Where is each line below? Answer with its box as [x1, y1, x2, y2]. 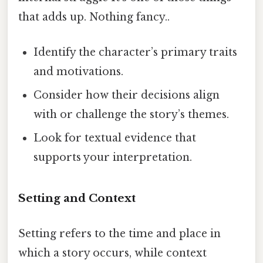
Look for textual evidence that [33, 131, 197, 144]
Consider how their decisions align [33, 88, 220, 102]
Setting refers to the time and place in [18, 227, 221, 240]
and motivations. [33, 65, 124, 78]
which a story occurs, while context [18, 246, 207, 259]
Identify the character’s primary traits [33, 45, 238, 59]
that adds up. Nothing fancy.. [18, 11, 170, 24]
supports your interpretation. [33, 150, 193, 164]
